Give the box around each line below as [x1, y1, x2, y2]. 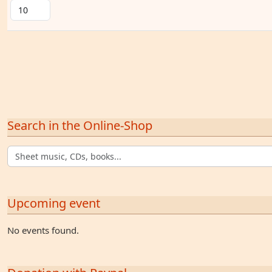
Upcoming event [7, 195, 100, 211]
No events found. [7, 224, 79, 236]
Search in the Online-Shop [7, 117, 152, 134]
